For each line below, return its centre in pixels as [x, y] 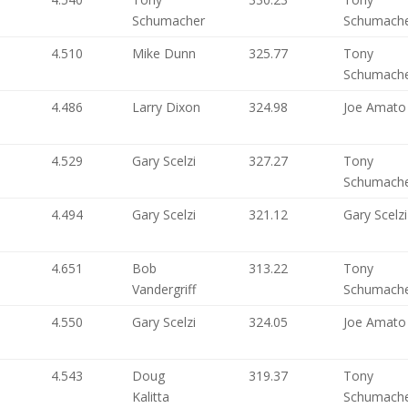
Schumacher [169, 20]
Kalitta [151, 397]
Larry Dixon [167, 107]
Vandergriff [164, 289]
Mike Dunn [164, 53]
